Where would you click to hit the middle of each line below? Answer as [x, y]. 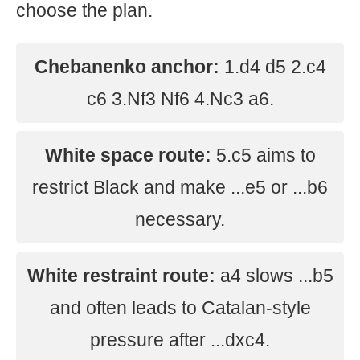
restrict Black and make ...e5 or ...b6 [180, 187]
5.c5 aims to [263, 155]
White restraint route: [121, 276]
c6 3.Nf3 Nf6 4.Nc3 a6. [180, 99]
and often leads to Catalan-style [180, 308]
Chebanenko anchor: [127, 67]
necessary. [180, 219]
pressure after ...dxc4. [180, 340]
